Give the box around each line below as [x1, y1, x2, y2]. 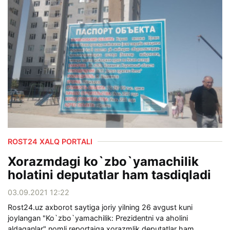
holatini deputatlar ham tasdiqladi [8, 167, 211, 183]
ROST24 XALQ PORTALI [8, 137, 92, 146]
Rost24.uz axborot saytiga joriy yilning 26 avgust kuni [8, 203, 193, 212]
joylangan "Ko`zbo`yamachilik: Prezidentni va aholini [8, 214, 188, 223]
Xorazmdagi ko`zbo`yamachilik [8, 154, 199, 169]
